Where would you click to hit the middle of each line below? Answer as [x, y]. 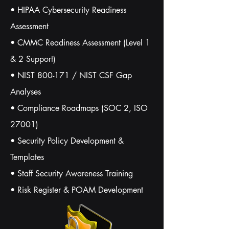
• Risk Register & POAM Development [77, 190]
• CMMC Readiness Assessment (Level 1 [80, 43]
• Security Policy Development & [67, 141]
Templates [27, 157]
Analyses [26, 92]
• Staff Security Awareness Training [72, 174]
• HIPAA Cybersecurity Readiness [68, 10]
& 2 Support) [33, 59]
